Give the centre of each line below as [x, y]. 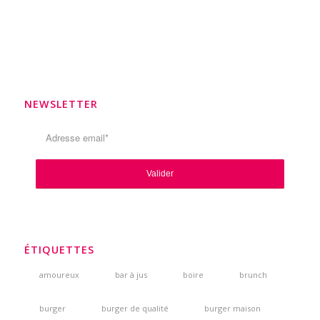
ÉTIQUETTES [59, 249]
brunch [253, 274]
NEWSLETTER [61, 104]
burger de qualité [135, 308]
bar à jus [131, 274]
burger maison [232, 308]
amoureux [59, 274]
